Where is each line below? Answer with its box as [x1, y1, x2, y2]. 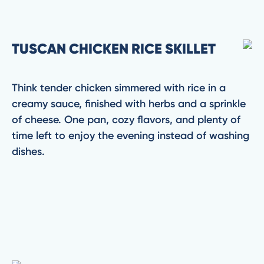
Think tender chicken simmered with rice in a [12, 81, 226, 94]
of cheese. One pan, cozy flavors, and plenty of [12, 113, 240, 126]
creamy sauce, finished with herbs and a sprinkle [12, 97, 246, 110]
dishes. [12, 145, 48, 158]
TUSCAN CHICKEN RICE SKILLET [12, 40, 216, 58]
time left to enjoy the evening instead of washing [12, 129, 249, 142]
